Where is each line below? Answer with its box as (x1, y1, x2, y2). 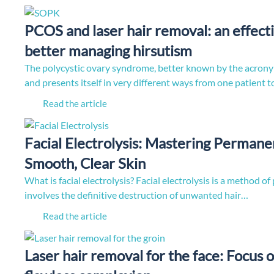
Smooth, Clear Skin (24, 154, 146, 172)
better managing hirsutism (24, 41, 192, 59)
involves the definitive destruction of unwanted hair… (24, 188, 248, 201)
